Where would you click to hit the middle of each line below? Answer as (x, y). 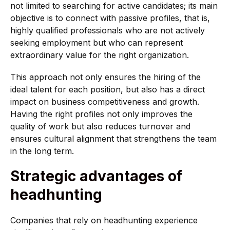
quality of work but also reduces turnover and (100, 127)
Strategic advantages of (96, 176)
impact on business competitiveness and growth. (105, 102)
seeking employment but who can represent (97, 43)
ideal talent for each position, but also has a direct (108, 90)
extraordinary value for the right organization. (100, 55)
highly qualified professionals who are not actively (108, 31)
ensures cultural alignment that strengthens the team (113, 139)
